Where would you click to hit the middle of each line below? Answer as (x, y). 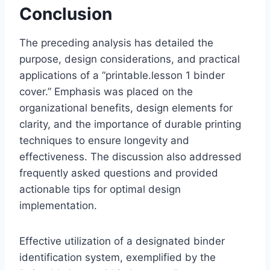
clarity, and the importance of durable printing (130, 124)
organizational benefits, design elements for (126, 108)
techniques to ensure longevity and (104, 141)
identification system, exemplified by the (118, 258)
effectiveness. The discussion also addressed (130, 157)
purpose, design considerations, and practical (130, 59)
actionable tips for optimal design (100, 190)
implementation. (58, 206)
